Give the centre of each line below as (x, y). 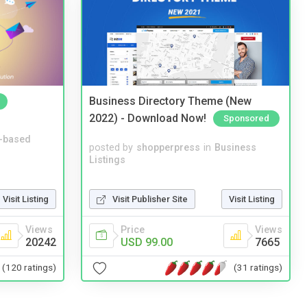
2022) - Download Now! (148, 118)
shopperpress (168, 148)
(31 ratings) (258, 268)
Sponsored (246, 118)
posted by (111, 148)
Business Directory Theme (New (170, 101)
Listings (107, 160)
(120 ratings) (29, 268)
